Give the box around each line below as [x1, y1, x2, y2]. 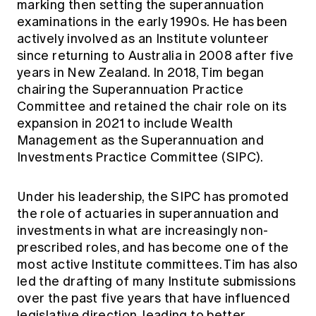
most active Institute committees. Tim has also [17, 256, 298, 272]
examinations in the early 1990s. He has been [17, 13, 288, 30]
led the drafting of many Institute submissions [17, 273, 296, 289]
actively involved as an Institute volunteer [17, 30, 269, 47]
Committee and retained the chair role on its [17, 98, 287, 114]
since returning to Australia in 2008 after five [17, 47, 293, 63]
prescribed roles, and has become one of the [17, 239, 289, 255]
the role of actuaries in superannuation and [17, 205, 279, 221]
